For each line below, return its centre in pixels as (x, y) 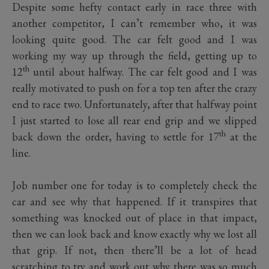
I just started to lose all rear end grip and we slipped (134, 120)
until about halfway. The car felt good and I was (143, 71)
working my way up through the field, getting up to (134, 55)
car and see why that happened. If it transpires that (134, 201)
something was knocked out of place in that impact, (134, 217)
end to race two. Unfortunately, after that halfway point (134, 104)
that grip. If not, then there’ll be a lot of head (134, 250)
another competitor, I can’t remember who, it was (134, 23)
